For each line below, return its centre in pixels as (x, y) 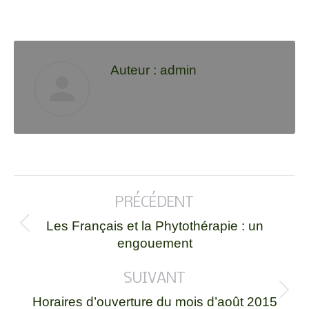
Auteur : (133, 70)
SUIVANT (154, 279)
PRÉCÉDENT (154, 203)
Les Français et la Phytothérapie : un (154, 226)
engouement (154, 243)
